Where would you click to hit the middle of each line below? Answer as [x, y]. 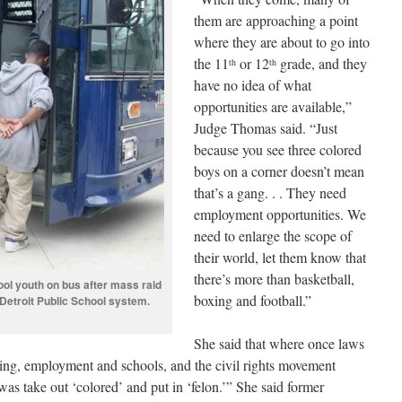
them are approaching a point [276, 21]
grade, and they [322, 64]
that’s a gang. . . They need [270, 193]
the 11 [211, 64]
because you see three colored [278, 150]
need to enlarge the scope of [273, 236]
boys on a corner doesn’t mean [279, 171]
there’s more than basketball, [274, 279]
